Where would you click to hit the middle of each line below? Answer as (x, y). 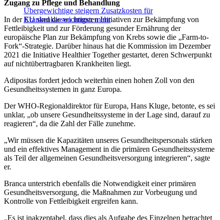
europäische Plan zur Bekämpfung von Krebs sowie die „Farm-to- (106, 37)
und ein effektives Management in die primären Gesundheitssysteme (109, 149)
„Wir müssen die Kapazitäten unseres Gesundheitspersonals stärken (108, 140)
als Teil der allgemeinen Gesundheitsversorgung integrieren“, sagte (107, 158)
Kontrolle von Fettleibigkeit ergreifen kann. (71, 201)
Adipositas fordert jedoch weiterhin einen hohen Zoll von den (99, 81)
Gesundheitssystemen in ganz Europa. (63, 89)
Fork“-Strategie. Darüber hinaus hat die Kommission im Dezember (107, 46)
